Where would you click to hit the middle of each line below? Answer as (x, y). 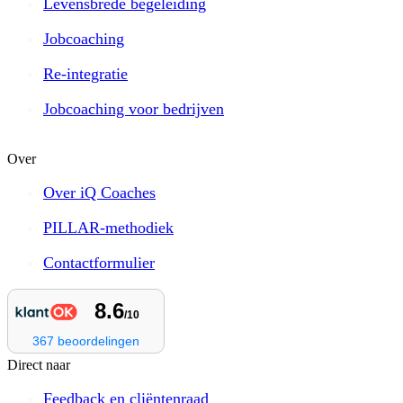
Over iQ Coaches (99, 193)
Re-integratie (85, 74)
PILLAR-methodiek (108, 228)
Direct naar (39, 365)
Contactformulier (99, 263)
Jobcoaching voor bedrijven (134, 109)
